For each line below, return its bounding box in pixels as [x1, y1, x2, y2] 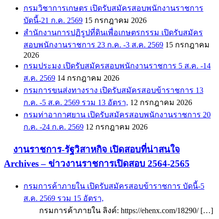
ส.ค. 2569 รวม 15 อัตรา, [23, 194, 104, 202]
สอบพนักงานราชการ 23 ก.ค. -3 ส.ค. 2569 [23, 41, 163, 49]
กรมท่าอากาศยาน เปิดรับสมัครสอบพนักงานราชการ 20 [23, 110, 211, 119]
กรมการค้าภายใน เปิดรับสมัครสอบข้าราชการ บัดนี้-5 [23, 181, 204, 190]
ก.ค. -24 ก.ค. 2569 [23, 123, 84, 131]
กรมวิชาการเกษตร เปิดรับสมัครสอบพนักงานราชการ [23, 4, 203, 13]
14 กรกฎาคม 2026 [57, 74, 119, 83]
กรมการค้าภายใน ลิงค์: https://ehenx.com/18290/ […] [23, 206, 213, 215]
